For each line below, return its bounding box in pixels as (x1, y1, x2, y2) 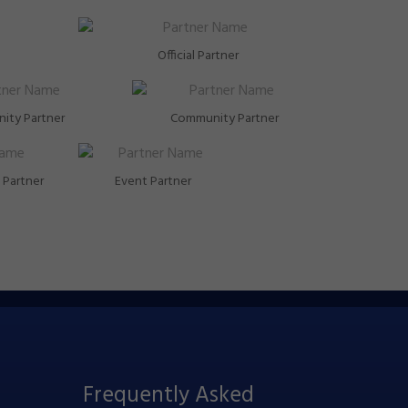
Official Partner (157, 46, 239, 66)
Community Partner (169, 108, 279, 129)
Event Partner (115, 171, 191, 192)
